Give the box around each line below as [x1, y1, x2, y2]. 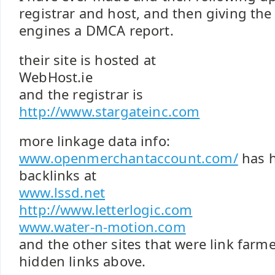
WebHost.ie [19, 68, 93, 86]
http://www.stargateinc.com [19, 103, 200, 120]
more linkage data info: [19, 132, 170, 150]
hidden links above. [19, 252, 146, 270]
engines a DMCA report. [19, 21, 174, 39]
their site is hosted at [19, 51, 156, 69]
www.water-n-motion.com [19, 218, 186, 236]
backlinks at [19, 166, 97, 184]
